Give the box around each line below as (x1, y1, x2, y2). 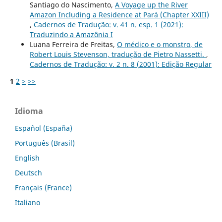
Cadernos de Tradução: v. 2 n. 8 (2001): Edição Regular (29, 59, 212, 69)
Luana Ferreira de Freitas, (29, 40, 117, 50)
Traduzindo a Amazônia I (29, 30, 113, 40)
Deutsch (15, 168, 42, 178)
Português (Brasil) (15, 138, 75, 148)
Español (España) (15, 123, 72, 133)
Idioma (15, 106, 43, 117)
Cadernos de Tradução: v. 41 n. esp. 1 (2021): (33, 20, 183, 30)
